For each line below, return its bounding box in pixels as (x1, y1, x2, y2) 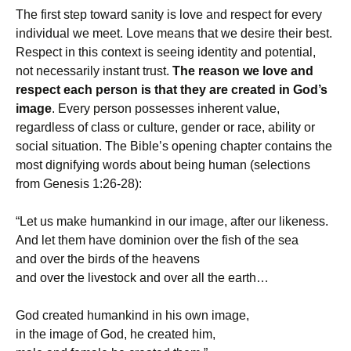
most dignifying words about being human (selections (16, 158, 310, 172)
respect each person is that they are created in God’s (16, 83, 327, 96)
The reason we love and (172, 64, 313, 78)
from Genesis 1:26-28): (16, 177, 142, 190)
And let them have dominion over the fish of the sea (16, 233, 299, 247)
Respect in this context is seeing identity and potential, (16, 45, 316, 59)
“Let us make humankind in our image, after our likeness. (16, 215, 328, 228)
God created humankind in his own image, (16, 309, 249, 322)
